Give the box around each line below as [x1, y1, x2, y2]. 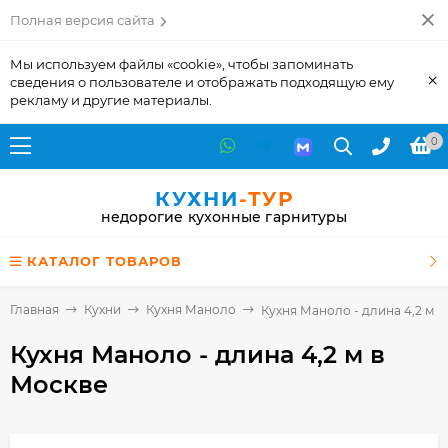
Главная [10, 302, 59, 317]
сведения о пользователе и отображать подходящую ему [10, 74, 394, 90]
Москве [10, 369, 108, 399]
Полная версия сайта [10, 12, 155, 28]
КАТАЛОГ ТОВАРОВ [27, 253, 182, 269]
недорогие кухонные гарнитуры [100, 208, 348, 226]
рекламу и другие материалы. [10, 92, 212, 108]
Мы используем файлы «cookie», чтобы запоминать [10, 56, 353, 72]
